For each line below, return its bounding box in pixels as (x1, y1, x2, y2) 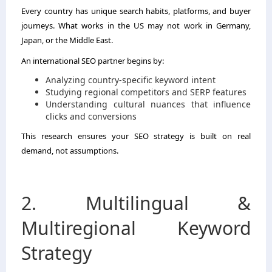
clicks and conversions (46, 110, 137, 122)
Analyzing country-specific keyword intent (46, 73, 216, 86)
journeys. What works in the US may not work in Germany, (21, 19, 251, 31)
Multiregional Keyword (21, 215, 251, 240)
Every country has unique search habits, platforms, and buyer (21, 5, 251, 16)
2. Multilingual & (21, 190, 251, 216)
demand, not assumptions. (21, 144, 118, 156)
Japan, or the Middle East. (21, 34, 113, 46)
